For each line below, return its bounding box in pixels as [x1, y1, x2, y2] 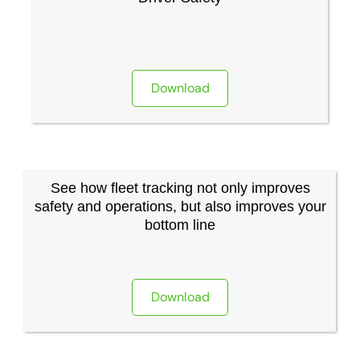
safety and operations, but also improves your [34, 198, 326, 215]
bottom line [145, 217, 215, 233]
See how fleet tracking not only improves [50, 180, 310, 196]
